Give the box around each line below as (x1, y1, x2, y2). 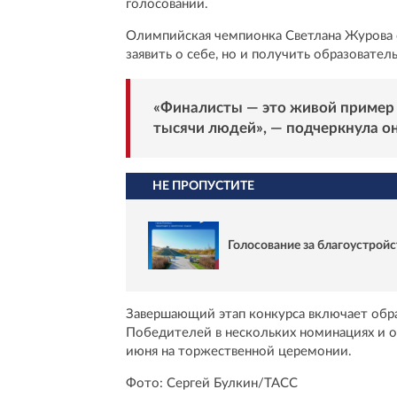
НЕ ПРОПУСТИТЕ (152, 179, 254, 192)
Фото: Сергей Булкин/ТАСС (126, 377, 298, 391)
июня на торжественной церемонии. (126, 345, 352, 359)
